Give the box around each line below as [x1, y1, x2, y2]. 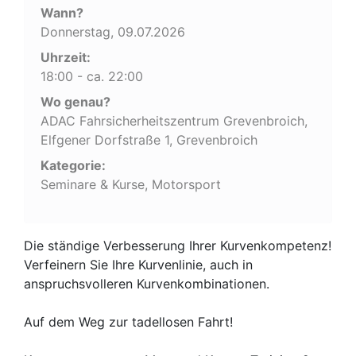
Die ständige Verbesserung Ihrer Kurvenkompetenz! [24, 237, 331, 253]
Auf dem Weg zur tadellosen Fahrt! [24, 313, 233, 330]
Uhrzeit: [41, 48, 91, 65]
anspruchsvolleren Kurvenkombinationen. [24, 275, 269, 292]
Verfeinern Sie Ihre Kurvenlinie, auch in [24, 256, 253, 273]
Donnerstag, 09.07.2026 [41, 23, 185, 40]
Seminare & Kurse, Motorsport [41, 176, 221, 192]
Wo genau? [41, 93, 110, 110]
